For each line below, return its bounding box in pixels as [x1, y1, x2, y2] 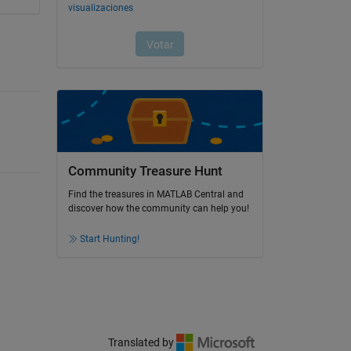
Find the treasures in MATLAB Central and [67, 189, 244, 201]
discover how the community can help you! [67, 203, 249, 215]
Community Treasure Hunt [67, 164, 223, 179]
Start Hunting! [79, 233, 139, 245]
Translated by [108, 336, 176, 349]
